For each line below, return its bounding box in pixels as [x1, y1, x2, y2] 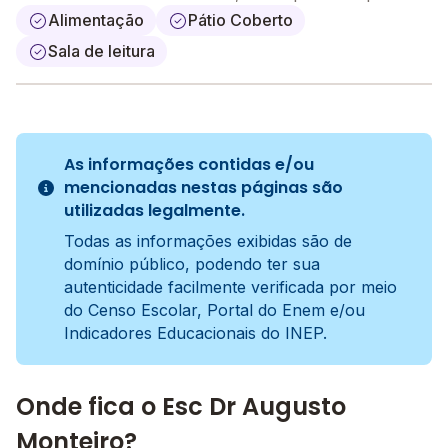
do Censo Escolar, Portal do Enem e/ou [64, 300, 365, 320]
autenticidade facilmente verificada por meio [64, 277, 397, 297]
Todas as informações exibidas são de [64, 231, 352, 251]
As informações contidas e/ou [64, 153, 314, 176]
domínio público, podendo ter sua [64, 254, 320, 274]
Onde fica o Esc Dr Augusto [16, 390, 346, 423]
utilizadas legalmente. [64, 199, 245, 222]
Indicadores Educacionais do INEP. [64, 323, 327, 343]
